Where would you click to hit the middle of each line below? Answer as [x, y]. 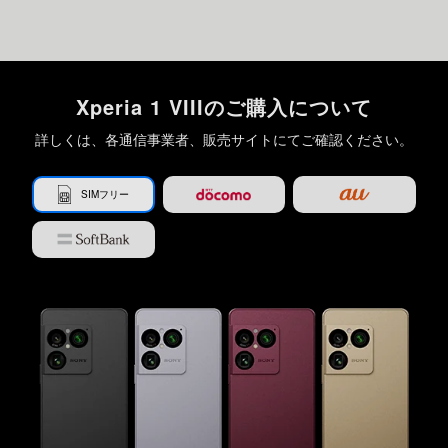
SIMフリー [104, 194]
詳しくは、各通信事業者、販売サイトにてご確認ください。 [224, 138]
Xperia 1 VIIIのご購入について [224, 106]
